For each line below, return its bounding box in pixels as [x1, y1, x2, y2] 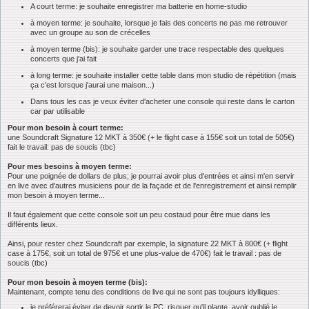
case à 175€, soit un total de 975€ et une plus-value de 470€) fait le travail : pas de [8, 248, 281, 257]
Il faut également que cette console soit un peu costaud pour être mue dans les [8, 210, 270, 219]
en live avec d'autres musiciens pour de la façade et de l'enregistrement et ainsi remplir [8, 181, 297, 190]
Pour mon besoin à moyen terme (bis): [8, 277, 148, 286]
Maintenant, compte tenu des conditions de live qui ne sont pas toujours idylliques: [8, 287, 280, 296]
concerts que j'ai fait [30, 54, 97, 63]
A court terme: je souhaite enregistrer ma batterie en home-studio [30, 2, 247, 11]
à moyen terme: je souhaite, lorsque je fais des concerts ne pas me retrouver [30, 18, 288, 27]
